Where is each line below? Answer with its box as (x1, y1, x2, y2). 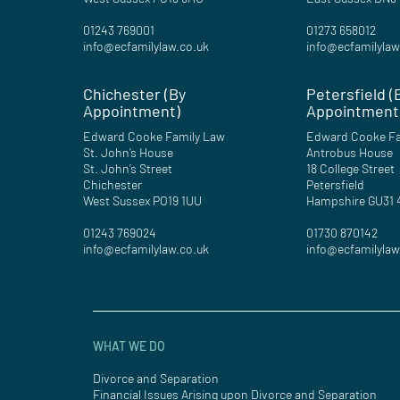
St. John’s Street (83, 160, 172, 176)
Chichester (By (83, 83, 186, 104)
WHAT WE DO (93, 337, 165, 354)
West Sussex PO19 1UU (83, 192, 202, 208)
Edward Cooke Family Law (83, 128, 225, 144)
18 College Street (306, 160, 396, 176)
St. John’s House (83, 144, 173, 160)
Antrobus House (306, 144, 394, 160)
